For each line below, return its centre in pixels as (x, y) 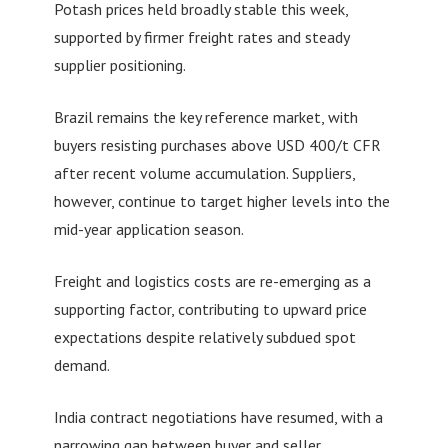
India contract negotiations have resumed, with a (218, 416)
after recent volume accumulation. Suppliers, (204, 172)
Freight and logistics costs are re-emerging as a (212, 280)
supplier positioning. (119, 64)
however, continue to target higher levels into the (221, 200)
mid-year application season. (148, 228)
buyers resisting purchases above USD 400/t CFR (217, 144)
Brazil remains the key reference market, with (205, 116)
